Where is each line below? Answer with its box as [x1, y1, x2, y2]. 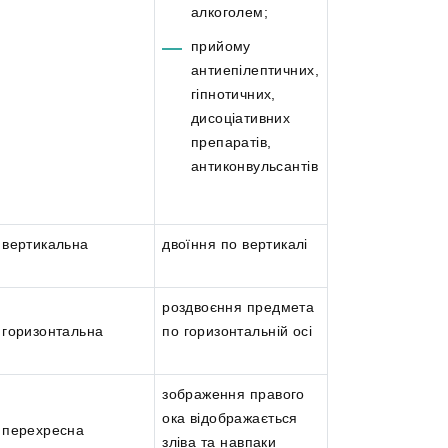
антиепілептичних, [190, 61, 319, 78]
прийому [190, 37, 251, 54]
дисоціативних [190, 109, 291, 126]
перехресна [2, 422, 85, 439]
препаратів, [190, 133, 272, 150]
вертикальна [2, 236, 89, 253]
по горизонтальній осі [162, 323, 313, 340]
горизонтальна [2, 323, 104, 340]
